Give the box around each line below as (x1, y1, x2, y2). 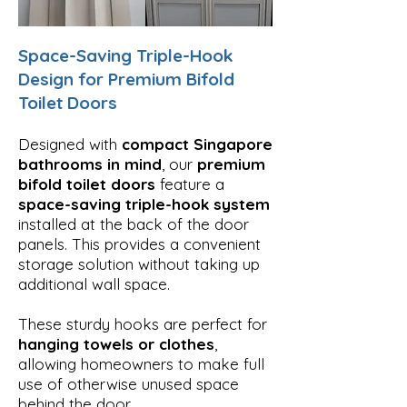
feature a (155, 174, 224, 194)
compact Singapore (122, 134, 273, 154)
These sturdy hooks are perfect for (18, 313, 267, 333)
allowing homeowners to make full (18, 353, 264, 373)
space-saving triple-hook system (18, 194, 270, 213)
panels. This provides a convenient (18, 233, 261, 253)
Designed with (18, 134, 122, 154)
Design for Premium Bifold (18, 67, 234, 90)
